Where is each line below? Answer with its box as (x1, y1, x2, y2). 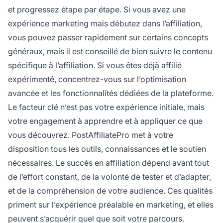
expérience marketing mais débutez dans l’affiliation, (8, 18, 202, 29)
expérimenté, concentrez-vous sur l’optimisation (8, 74, 186, 85)
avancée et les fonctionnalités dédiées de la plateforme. (8, 88, 214, 99)
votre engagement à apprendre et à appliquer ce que (8, 116, 203, 126)
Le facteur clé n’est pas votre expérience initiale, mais (8, 102, 205, 112)
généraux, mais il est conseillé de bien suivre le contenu (8, 46, 212, 57)
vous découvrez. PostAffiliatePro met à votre (8, 130, 173, 140)
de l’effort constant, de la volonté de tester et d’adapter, (8, 172, 211, 182)
